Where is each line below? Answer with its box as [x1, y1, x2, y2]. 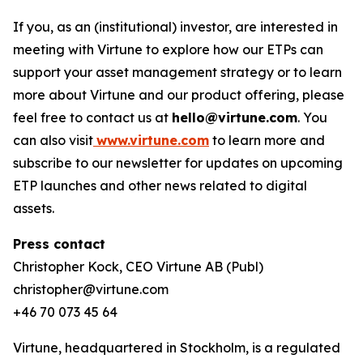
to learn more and [209, 132, 325, 148]
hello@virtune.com [172, 109, 297, 126]
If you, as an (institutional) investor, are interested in [13, 19, 338, 35]
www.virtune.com [96, 132, 209, 148]
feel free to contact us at [13, 109, 172, 126]
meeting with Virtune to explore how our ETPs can [13, 41, 323, 58]
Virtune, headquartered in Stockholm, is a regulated [13, 340, 340, 356]
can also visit [13, 132, 93, 148]
